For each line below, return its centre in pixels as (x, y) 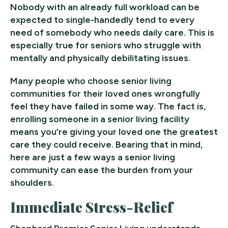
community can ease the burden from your (102, 170)
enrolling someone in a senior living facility (100, 119)
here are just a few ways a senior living (93, 157)
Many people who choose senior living (91, 81)
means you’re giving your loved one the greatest (114, 132)
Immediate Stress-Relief (92, 207)
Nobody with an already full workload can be (105, 7)
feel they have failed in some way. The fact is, (108, 106)
